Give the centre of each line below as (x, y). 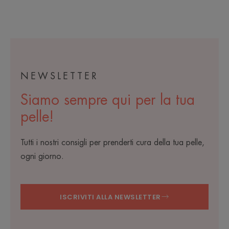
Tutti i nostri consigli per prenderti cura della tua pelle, (112, 143)
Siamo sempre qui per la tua (108, 100)
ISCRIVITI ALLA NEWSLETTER (110, 197)
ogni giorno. (42, 157)
